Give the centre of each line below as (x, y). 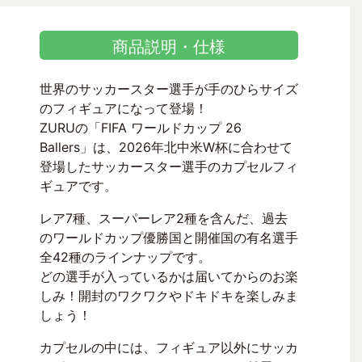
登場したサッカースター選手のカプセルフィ (169, 167)
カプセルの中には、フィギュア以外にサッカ (169, 348)
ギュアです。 (78, 186)
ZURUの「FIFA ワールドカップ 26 (141, 128)
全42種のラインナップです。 (125, 257)
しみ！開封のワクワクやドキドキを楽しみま (169, 296)
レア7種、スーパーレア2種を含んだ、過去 (164, 219)
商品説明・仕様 (169, 47)
